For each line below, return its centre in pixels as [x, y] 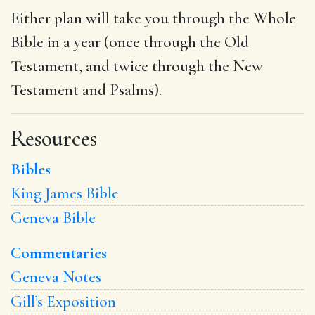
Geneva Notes [56, 277]
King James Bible [65, 193]
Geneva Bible [53, 218]
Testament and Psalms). [86, 90]
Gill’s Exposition [63, 301]
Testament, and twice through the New [137, 66]
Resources [54, 138]
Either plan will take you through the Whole [153, 18]
